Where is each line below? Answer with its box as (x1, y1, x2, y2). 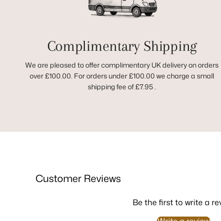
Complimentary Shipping (47, 37, 197, 54)
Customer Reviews (36, 171, 121, 185)
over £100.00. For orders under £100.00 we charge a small (30, 71, 215, 80)
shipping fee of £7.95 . (88, 81, 156, 91)
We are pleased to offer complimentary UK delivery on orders (25, 60, 219, 70)
